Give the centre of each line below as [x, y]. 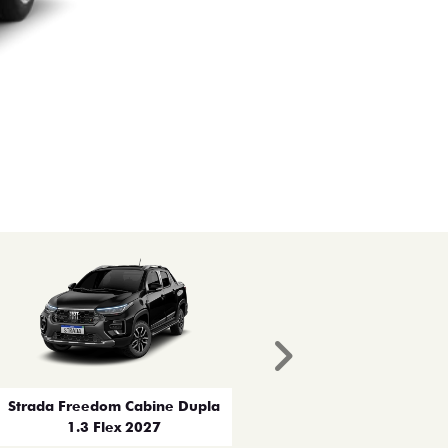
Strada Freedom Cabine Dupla [114, 405]
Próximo [355, 384]
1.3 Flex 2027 [114, 426]
